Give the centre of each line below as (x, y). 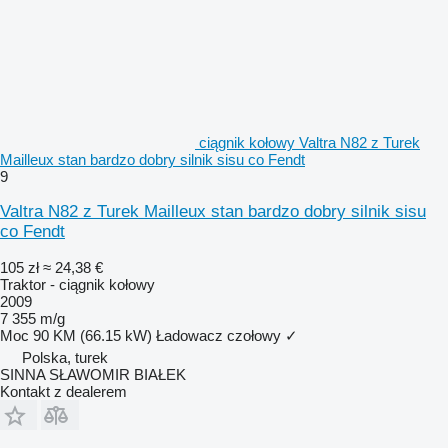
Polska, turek (65, 357)
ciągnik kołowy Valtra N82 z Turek (309, 142)
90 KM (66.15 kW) (92, 335)
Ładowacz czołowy (218, 335)
